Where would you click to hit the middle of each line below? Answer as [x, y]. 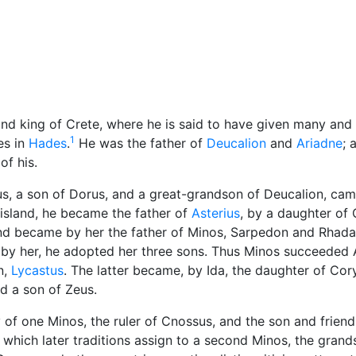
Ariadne [319, 143]
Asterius [216, 213]
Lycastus [37, 270]
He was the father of [141, 143]
